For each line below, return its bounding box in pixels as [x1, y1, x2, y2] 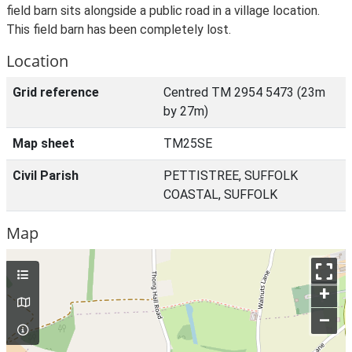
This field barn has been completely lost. [6, 22, 231, 37]
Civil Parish [13, 168, 79, 183]
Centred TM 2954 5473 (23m [163, 85, 325, 100]
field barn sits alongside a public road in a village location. [6, 3, 320, 18]
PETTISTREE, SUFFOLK [163, 168, 298, 183]
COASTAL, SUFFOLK [163, 187, 277, 202]
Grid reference [13, 85, 99, 100]
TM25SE [163, 136, 212, 151]
